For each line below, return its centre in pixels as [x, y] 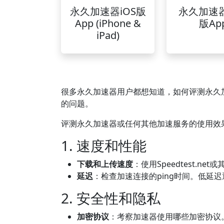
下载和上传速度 [105, 164]
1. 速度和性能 [104, 145]
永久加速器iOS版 [108, 11]
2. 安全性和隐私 [111, 198]
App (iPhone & [108, 23]
